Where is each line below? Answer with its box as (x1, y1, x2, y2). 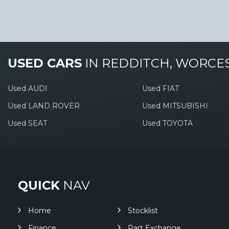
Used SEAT (8, 119, 47, 128)
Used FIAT (142, 84, 179, 93)
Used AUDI (8, 84, 48, 93)
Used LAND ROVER (8, 101, 80, 110)
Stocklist (127, 206, 158, 215)
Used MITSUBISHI (142, 101, 208, 110)
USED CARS (8, 56, 82, 71)
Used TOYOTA (142, 119, 193, 128)
